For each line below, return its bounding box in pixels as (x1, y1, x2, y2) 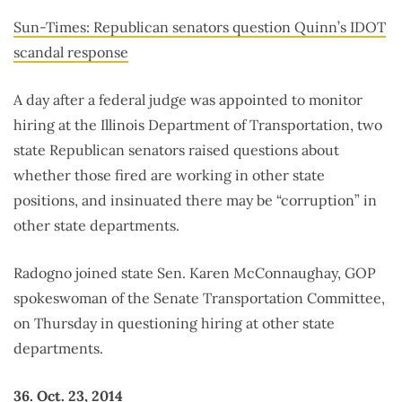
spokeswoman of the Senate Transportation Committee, (13, 289, 385, 308)
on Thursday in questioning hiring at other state (13, 314, 335, 333)
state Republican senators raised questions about (13, 141, 339, 160)
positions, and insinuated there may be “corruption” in (13, 191, 377, 210)
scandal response (13, 43, 128, 62)
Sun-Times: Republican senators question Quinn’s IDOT (13, 18, 386, 37)
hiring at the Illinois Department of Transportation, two (13, 116, 382, 135)
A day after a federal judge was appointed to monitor (13, 91, 363, 109)
